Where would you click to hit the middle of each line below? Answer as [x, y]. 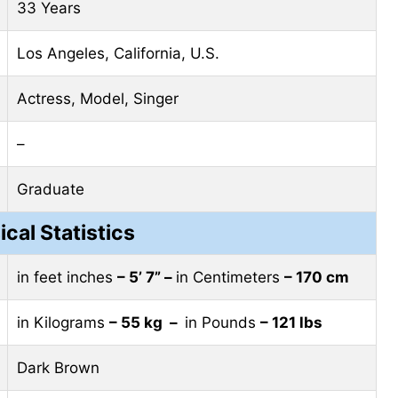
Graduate [51, 189]
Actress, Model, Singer [98, 98]
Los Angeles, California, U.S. [118, 53]
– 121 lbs [291, 322]
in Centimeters [230, 277]
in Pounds [223, 322]
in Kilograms [63, 322]
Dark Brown [58, 367]
